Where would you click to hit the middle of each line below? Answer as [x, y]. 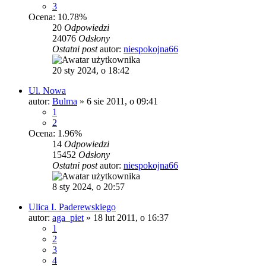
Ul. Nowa [47, 91]
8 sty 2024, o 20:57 [88, 187]
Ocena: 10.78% [58, 17]
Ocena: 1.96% [55, 134]
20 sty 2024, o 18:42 [91, 71]
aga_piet [68, 218]
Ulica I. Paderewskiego [72, 207]
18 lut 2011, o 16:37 [131, 218]
